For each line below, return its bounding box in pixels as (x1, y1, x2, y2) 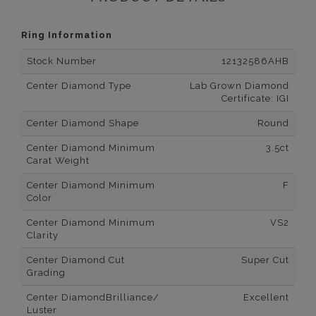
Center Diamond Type (27, 80, 131, 92)
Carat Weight (27, 155, 90, 166)
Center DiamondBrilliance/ (27, 292, 159, 303)
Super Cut (241, 255, 289, 266)
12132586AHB (221, 56, 289, 67)
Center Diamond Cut (27, 255, 125, 266)
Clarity (27, 230, 59, 241)
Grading (27, 267, 66, 279)
